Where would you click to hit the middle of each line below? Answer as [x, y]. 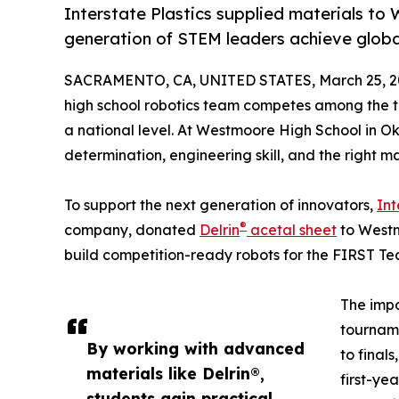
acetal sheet [292, 230]
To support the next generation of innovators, [220, 205]
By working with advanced [195, 349]
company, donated [132, 230]
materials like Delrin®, [175, 374]
